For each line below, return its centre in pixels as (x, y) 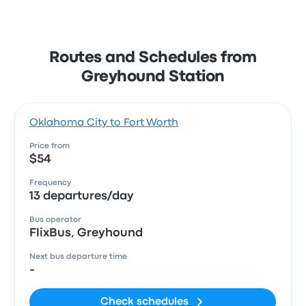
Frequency (51, 183)
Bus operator (56, 220)
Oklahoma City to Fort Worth (104, 123)
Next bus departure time (79, 257)
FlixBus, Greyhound (86, 233)
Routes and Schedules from (153, 58)
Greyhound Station (153, 77)
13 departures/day (82, 196)
